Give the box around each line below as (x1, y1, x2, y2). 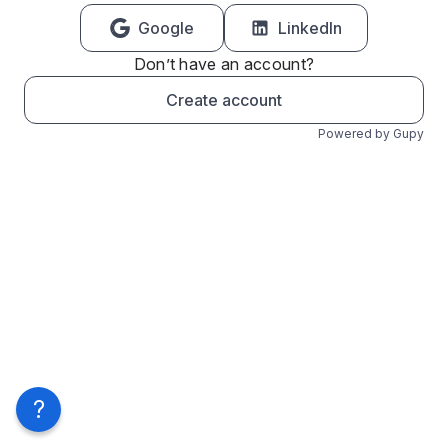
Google (138, 18, 194, 38)
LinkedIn (278, 18, 342, 38)
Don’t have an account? (133, 54, 315, 74)
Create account (166, 90, 282, 110)
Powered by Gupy (318, 126, 424, 141)
